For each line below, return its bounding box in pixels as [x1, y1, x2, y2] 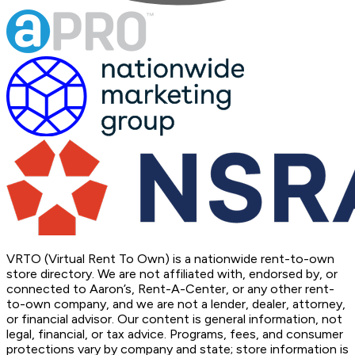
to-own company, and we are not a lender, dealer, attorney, [6, 296, 345, 312]
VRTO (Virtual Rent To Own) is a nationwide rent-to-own [6, 251, 334, 267]
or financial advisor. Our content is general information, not [6, 311, 342, 327]
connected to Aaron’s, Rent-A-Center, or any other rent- [6, 281, 334, 297]
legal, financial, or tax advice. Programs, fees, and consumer [6, 326, 343, 342]
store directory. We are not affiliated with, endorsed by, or [6, 266, 338, 282]
